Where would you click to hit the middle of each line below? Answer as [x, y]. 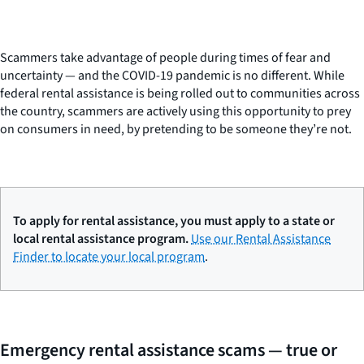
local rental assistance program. [102, 238]
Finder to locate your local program [109, 256]
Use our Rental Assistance [261, 238]
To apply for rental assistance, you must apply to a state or [174, 221]
